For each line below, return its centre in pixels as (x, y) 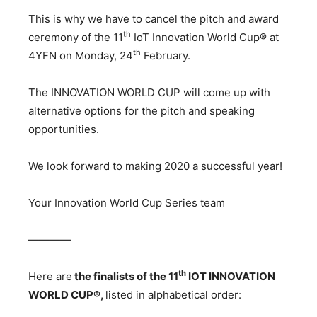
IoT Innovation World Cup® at (205, 37)
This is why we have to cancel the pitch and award (154, 18)
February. (166, 55)
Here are (50, 276)
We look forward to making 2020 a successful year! (155, 166)
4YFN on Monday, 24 (81, 55)
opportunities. (64, 129)
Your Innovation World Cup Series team (127, 202)
